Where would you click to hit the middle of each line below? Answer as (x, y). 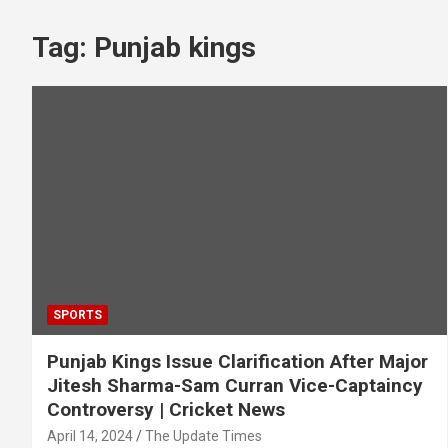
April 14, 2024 (90, 435)
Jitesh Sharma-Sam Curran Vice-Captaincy (235, 385)
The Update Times (203, 435)
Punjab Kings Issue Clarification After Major (237, 361)
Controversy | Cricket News (166, 409)
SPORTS (77, 314)
